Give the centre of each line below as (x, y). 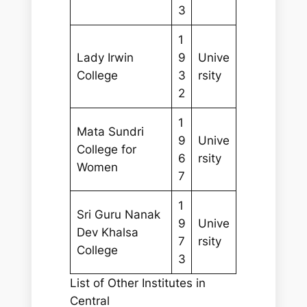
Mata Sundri (110, 131)
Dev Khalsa (107, 232)
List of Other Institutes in (138, 283)
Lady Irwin (105, 57)
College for (106, 149)
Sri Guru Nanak (118, 214)
